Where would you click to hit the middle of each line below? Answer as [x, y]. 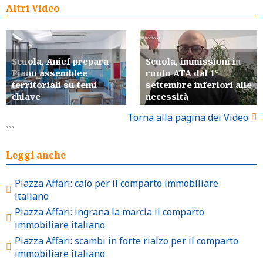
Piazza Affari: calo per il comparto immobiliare [117, 183]
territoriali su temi [54, 84]
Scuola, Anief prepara [60, 61]
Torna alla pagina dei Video [188, 117]
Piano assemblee [50, 73]
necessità [167, 96]
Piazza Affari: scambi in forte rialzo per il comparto [127, 240]
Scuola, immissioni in [193, 61]
